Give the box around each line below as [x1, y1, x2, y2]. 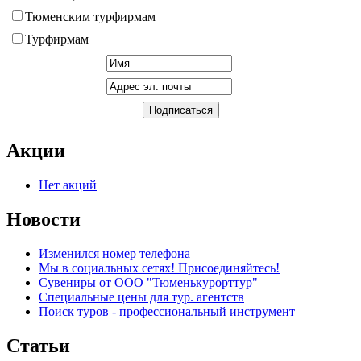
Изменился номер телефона [39, 246, 190, 260]
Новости [6, 208, 81, 230]
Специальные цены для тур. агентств [39, 289, 244, 304]
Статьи [6, 334, 70, 356]
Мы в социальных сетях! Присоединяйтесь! [39, 260, 280, 275]
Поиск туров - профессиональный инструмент [39, 304, 295, 318]
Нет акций [39, 178, 97, 193]
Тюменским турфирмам [25, 10, 156, 24]
